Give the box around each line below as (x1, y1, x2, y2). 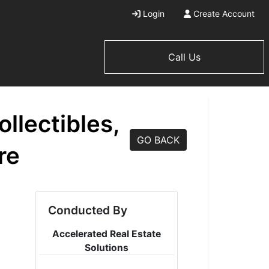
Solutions (84, 242, 128, 253)
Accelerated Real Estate (52, 228, 161, 240)
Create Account (193, 8, 255, 19)
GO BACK (137, 134, 180, 146)
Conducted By (47, 203, 127, 217)
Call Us (168, 50, 201, 63)
